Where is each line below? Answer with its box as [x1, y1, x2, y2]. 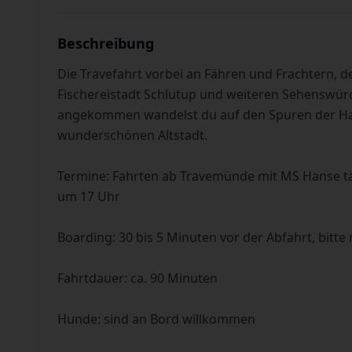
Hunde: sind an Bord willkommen [57, 310, 255, 328]
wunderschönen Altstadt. [57, 126, 207, 144]
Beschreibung [57, 34, 154, 53]
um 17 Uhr [57, 188, 120, 205]
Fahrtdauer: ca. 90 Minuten [57, 269, 218, 287]
